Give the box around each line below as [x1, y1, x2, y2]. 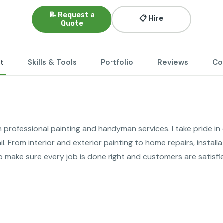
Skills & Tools [27, 57, 77, 67]
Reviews [157, 57, 188, 67]
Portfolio [100, 57, 133, 67]
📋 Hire [139, 14, 163, 23]
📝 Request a [49, 11, 95, 19]
